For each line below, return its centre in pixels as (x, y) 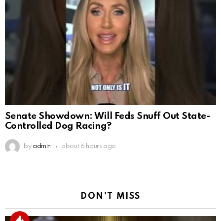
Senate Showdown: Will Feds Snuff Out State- (108, 116)
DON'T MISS (110, 197)
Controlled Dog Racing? (58, 126)
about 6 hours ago (89, 147)
